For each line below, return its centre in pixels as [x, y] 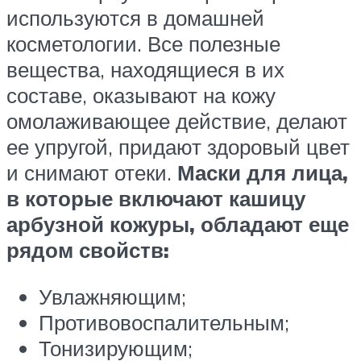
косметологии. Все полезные [143, 44]
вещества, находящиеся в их [145, 70]
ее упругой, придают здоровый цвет [178, 147]
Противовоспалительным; [164, 322]
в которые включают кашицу [156, 199]
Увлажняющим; [112, 296]
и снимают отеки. [92, 173]
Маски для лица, [263, 173]
